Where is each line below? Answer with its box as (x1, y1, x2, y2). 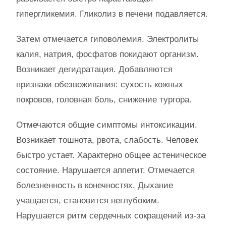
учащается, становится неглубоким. (16, 196, 159, 206)
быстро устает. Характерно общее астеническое (16, 150, 206, 160)
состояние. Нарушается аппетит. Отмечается (16, 165, 195, 176)
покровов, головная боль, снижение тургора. (16, 95, 192, 105)
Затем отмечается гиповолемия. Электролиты (16, 34, 199, 44)
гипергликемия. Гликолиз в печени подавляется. (16, 9, 208, 19)
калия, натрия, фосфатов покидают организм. (16, 49, 199, 60)
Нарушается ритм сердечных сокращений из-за (16, 211, 205, 221)
